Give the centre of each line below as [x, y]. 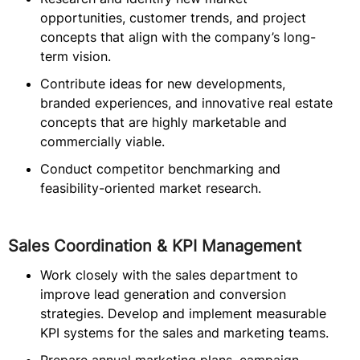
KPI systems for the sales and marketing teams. [184, 333]
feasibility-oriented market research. [151, 188]
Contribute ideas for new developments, [163, 84]
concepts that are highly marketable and [164, 122]
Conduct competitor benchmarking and [160, 169]
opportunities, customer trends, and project [173, 18]
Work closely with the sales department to [169, 275]
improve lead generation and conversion [163, 294]
